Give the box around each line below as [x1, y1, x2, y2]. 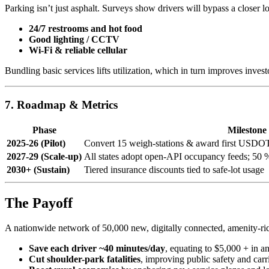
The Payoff [5, 195, 73, 211]
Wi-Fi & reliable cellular [29, 45, 127, 56]
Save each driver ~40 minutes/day [29, 243, 165, 254]
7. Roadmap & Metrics [5, 98, 118, 111]
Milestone [227, 124, 267, 135]
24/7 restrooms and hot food [29, 23, 142, 34]
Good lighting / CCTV [29, 34, 119, 45]
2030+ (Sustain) [7, 164, 70, 175]
